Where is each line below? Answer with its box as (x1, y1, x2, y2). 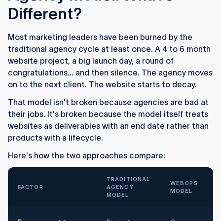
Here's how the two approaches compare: (8, 151, 165, 160)
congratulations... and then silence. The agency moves (8, 68, 213, 77)
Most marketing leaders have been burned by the (8, 33, 192, 42)
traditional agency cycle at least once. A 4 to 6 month (8, 44, 211, 54)
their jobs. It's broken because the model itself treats (8, 110, 208, 119)
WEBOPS (170, 180, 198, 187)
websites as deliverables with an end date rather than (8, 121, 209, 131)
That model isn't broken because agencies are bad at (8, 98, 209, 107)
